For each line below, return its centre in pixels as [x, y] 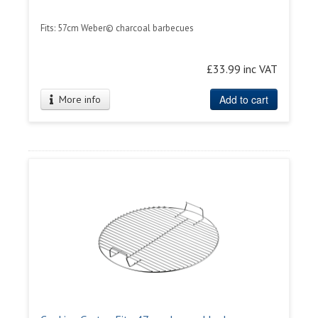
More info [77, 99]
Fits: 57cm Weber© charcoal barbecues [117, 28]
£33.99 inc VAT [242, 69]
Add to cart [244, 99]
